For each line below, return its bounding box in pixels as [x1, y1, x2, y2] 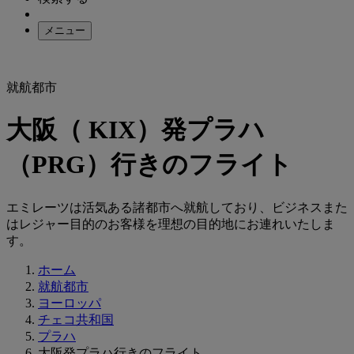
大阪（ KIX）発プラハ [6, 115, 265, 145]
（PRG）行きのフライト [6, 150, 292, 179]
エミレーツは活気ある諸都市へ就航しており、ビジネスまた [6, 200, 348, 214]
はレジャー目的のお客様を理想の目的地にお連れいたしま [6, 217, 335, 231]
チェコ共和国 [38, 312, 114, 326]
